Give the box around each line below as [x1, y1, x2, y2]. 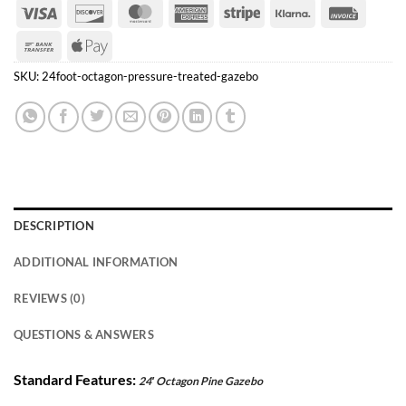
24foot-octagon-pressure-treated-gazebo [42, 69, 258, 84]
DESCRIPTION [14, 218, 94, 234]
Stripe [259, 2, 296, 20]
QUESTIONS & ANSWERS [14, 327, 154, 343]
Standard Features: [14, 370, 139, 388]
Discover [107, 2, 162, 20]
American [208, 2, 268, 20]
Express [208, 25, 257, 43]
